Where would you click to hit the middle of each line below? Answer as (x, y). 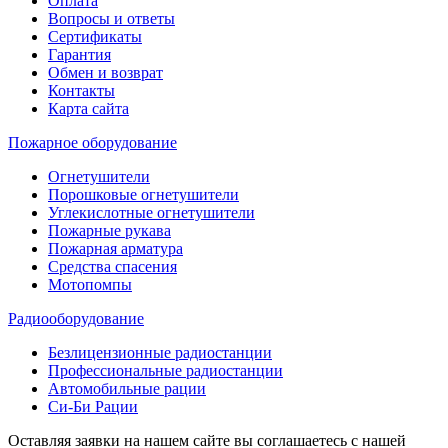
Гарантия (79, 54)
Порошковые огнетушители (143, 194)
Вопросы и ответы (111, 18)
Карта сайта (88, 108)
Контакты (81, 90)
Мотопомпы (90, 284)
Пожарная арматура (115, 248)
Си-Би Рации (93, 406)
